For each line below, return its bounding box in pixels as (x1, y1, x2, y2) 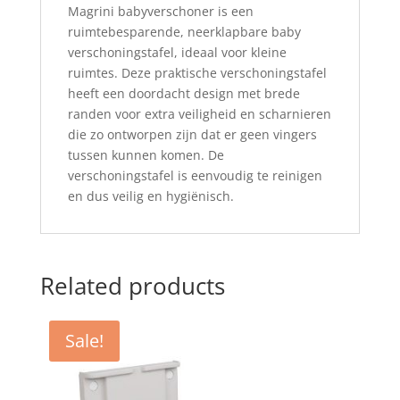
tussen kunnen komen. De (67, 146, 224, 163)
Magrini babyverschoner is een (67, 2, 254, 20)
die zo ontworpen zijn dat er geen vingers (67, 125, 317, 143)
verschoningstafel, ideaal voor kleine (67, 43, 287, 61)
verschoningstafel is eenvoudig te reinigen (67, 166, 322, 184)
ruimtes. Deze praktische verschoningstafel (67, 63, 327, 81)
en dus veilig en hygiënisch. (67, 187, 234, 204)
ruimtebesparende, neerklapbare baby (67, 22, 301, 40)
